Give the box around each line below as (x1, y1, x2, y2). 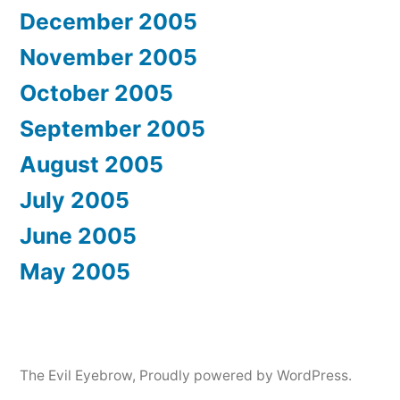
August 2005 (20, 150, 163, 178)
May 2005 (20, 257, 130, 285)
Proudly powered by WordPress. (139, 366, 352, 384)
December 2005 (20, 7, 197, 35)
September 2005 (20, 114, 205, 142)
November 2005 (20, 43, 197, 71)
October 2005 (20, 79, 173, 106)
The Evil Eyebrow (20, 366, 132, 384)
